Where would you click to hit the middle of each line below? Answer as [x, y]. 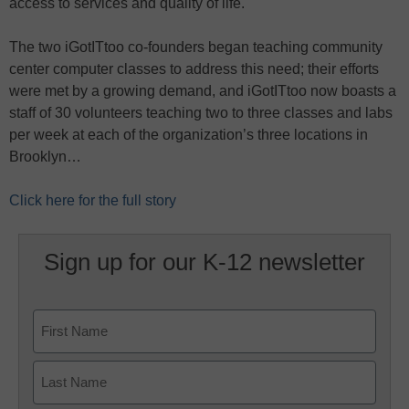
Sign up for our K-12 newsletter [204, 262]
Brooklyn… [45, 157]
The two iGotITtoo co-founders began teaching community [196, 47]
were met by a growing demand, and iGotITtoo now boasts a [203, 91]
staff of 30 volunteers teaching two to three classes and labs [201, 113]
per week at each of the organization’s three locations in [189, 135]
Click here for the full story [93, 200]
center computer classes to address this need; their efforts [194, 69]
